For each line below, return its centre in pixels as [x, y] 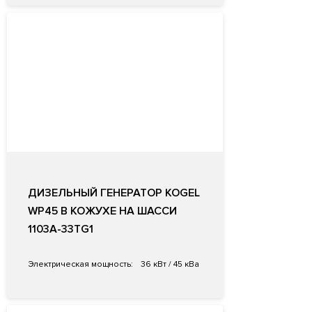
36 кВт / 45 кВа [169, 265]
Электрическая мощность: [80, 265]
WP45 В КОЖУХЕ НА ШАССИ [102, 211]
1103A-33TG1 [61, 229]
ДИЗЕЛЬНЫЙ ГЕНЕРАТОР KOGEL [114, 193]
